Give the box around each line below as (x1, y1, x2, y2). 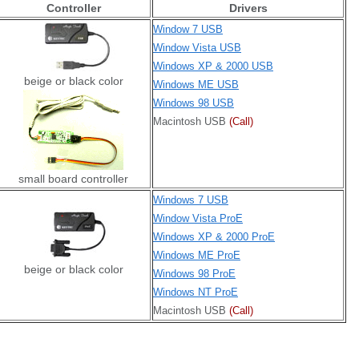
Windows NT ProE (153, 286, 238, 298)
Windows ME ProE (153, 249, 240, 261)
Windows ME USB (153, 79, 239, 91)
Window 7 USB (153, 23, 223, 35)
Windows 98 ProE (153, 268, 236, 280)
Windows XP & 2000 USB (153, 60, 273, 72)
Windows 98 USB (153, 97, 234, 109)
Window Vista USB (153, 42, 241, 54)
